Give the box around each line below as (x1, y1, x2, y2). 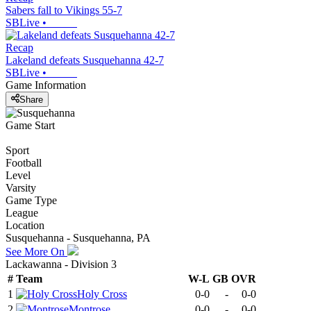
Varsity (6, 181, 36, 194)
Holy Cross (77, 287, 127, 300)
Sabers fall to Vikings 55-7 (6, 4, 122, 17)
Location (6, 219, 44, 231)
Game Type (6, 194, 57, 206)
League (6, 206, 38, 219)
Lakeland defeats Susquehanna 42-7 (6, 54, 164, 67)
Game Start (6, 119, 55, 131)
